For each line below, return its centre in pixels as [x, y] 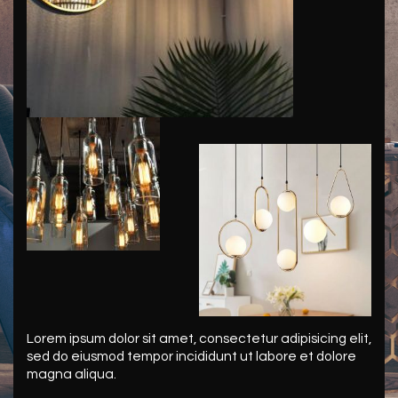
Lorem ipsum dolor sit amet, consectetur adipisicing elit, [199, 338]
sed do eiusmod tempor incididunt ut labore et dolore [191, 356]
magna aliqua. [72, 374]
